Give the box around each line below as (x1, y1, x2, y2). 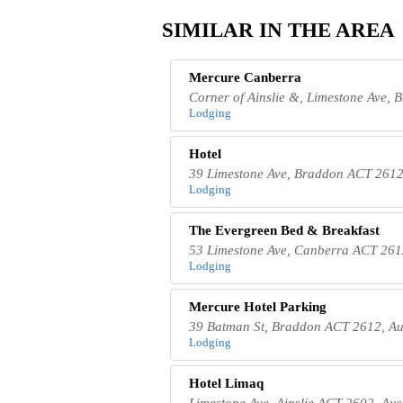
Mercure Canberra (189, 69, 302, 85)
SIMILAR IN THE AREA (161, 19, 395, 42)
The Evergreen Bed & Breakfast (189, 222, 381, 237)
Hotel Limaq (189, 375, 264, 390)
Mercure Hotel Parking (189, 299, 327, 314)
